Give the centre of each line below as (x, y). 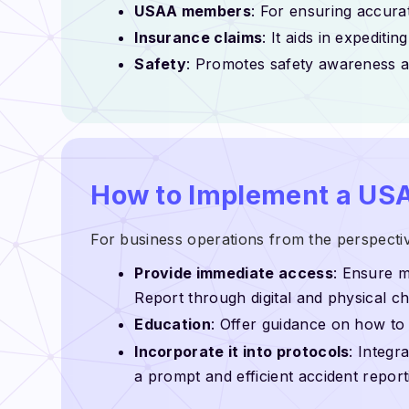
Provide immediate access (234, 273)
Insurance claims (199, 37)
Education (173, 325)
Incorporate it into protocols (242, 351)
